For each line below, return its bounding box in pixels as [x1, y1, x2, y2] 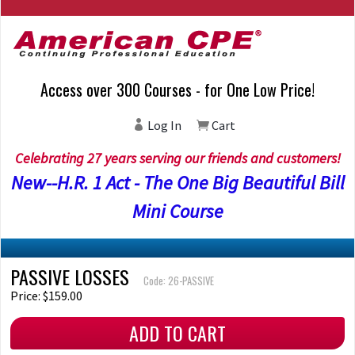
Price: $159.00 [10, 288, 82, 303]
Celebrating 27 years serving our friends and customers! [14, 149, 341, 167]
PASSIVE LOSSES [10, 262, 129, 291]
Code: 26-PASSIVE [143, 273, 214, 288]
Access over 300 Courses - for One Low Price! [40, 78, 315, 101]
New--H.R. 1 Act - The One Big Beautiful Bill [10, 170, 345, 195]
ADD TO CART [129, 319, 226, 347]
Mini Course [132, 199, 223, 223]
